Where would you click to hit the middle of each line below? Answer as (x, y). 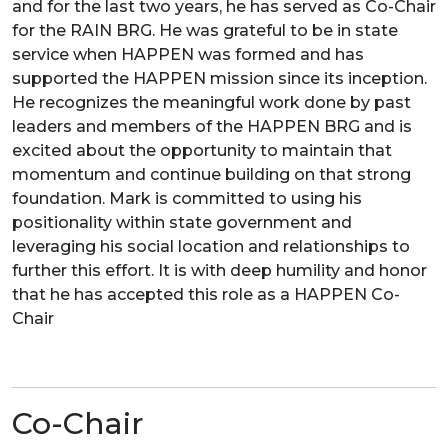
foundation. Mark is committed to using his (187, 198)
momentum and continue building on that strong (211, 174)
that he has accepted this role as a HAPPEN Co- (206, 294)
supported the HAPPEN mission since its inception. (219, 78)
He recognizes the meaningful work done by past (211, 102)
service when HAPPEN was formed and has (188, 54)
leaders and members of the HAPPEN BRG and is (212, 126)
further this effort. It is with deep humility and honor (219, 270)
